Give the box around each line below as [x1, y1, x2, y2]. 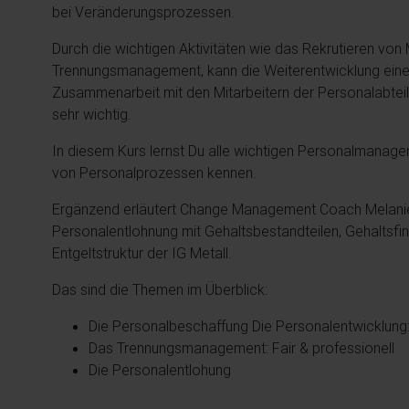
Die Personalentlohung [89, 361, 231, 379]
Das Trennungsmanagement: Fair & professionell [89, 339, 394, 357]
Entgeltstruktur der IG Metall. [52, 244, 232, 262]
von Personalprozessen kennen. [52, 163, 257, 182]
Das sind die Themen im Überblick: [52, 280, 267, 299]
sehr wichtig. [52, 105, 131, 123]
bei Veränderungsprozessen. [52, 3, 235, 21]
